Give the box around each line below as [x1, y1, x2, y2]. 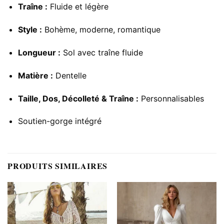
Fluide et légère [47, 1, 108, 12]
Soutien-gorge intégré [17, 116, 101, 126]
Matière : [17, 70, 53, 80]
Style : [17, 24, 42, 35]
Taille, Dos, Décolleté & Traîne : [17, 93, 138, 103]
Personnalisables [138, 93, 204, 103]
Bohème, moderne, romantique [41, 24, 160, 35]
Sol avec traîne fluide [60, 47, 143, 57]
